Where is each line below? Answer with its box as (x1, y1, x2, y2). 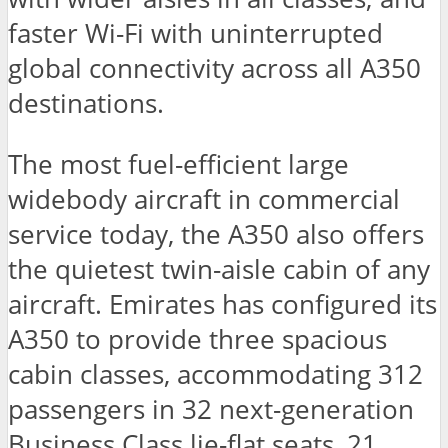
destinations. (8, 86, 164, 122)
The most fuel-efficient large (8, 147, 349, 183)
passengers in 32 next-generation (8, 392, 414, 428)
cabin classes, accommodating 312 (8, 357, 423, 393)
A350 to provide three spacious (8, 322, 387, 358)
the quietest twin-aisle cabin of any (8, 252, 430, 288)
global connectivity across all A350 (8, 51, 421, 87)
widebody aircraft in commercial (8, 182, 400, 218)
